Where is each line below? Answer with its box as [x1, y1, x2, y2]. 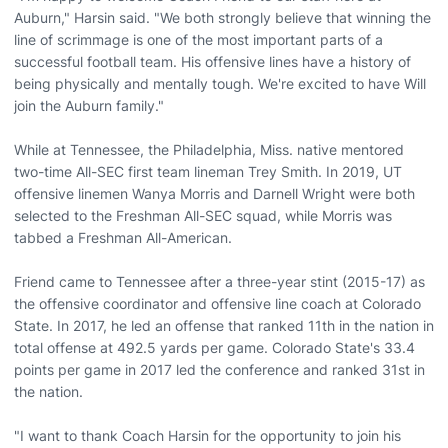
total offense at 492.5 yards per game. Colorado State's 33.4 [14, 339, 415, 356]
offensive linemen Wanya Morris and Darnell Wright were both [14, 185, 415, 202]
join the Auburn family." [14, 97, 164, 114]
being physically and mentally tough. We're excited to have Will [14, 75, 426, 92]
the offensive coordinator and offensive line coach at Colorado [14, 295, 421, 312]
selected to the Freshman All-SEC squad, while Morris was [14, 207, 392, 224]
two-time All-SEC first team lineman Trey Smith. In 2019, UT [14, 163, 402, 180]
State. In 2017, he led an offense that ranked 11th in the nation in [14, 317, 434, 334]
